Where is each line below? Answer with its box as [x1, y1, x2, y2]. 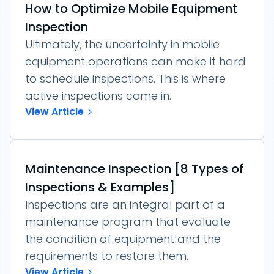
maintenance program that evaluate [25, 213, 231, 229]
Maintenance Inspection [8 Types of [25, 160, 243, 177]
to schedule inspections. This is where [25, 70, 226, 86]
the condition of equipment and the [25, 231, 221, 246]
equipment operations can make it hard [25, 53, 246, 69]
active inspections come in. [25, 87, 171, 103]
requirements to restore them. [25, 248, 188, 264]
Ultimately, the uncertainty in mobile [25, 36, 220, 52]
